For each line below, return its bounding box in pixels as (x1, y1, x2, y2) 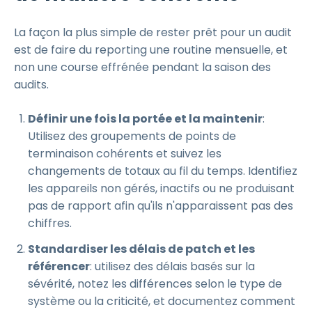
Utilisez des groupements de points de (28, 128, 236, 144)
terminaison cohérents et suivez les (28, 146, 221, 162)
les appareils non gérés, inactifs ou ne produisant (28, 180, 295, 196)
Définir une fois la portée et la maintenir (28, 111, 263, 127)
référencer (28, 258, 90, 274)
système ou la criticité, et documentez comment (28, 293, 295, 309)
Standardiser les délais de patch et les (28, 241, 255, 257)
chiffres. (28, 215, 72, 231)
